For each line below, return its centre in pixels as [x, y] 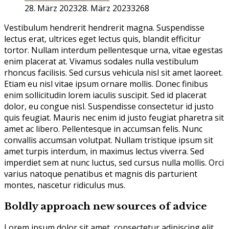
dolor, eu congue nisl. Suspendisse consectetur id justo [109, 107]
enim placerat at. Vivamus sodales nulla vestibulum [101, 62]
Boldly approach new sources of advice [106, 206]
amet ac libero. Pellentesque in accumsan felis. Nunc [103, 129]
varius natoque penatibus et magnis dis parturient [101, 174]
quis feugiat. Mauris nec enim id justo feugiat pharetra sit [114, 118]
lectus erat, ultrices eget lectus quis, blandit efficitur [102, 39]
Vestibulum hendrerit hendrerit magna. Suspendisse [104, 28]
